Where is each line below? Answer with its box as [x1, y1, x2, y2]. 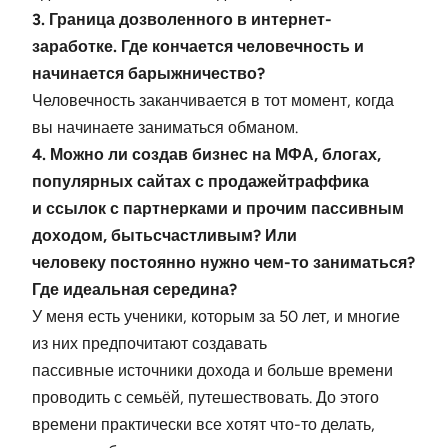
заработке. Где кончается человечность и [32, 37, 364, 57]
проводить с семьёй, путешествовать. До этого [32, 388, 379, 408]
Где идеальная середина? [32, 280, 237, 300]
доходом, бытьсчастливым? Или [32, 226, 297, 246]
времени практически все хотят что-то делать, [32, 415, 375, 435]
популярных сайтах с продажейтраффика [32, 172, 369, 192]
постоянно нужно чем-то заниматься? [110, 253, 415, 273]
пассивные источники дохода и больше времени [32, 361, 393, 381]
